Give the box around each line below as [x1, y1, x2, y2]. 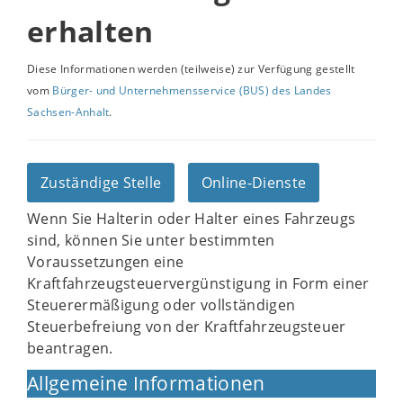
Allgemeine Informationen [27, 371, 265, 396]
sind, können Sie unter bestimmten [27, 230, 275, 250]
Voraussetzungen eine [27, 252, 184, 272]
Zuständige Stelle [40, 173, 162, 193]
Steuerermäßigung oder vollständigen [27, 295, 296, 315]
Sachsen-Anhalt [27, 104, 110, 120]
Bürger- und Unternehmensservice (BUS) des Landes [52, 83, 332, 98]
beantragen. [27, 338, 113, 358]
